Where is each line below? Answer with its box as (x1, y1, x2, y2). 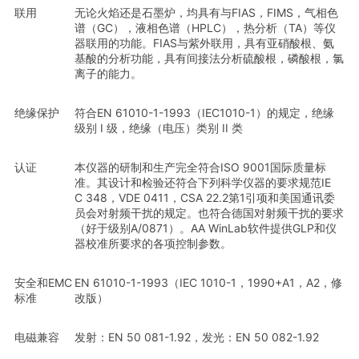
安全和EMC (14, 276, 72, 289)
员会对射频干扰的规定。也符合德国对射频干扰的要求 (75, 206, 344, 220)
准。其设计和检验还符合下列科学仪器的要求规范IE (75, 175, 331, 189)
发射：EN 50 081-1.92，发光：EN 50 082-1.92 (75, 330, 319, 344)
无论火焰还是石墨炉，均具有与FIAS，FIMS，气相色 (75, 6, 338, 19)
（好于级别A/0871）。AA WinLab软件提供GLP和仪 (75, 221, 337, 235)
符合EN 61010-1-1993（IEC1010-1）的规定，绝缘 (75, 106, 334, 119)
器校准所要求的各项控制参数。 (75, 236, 232, 250)
